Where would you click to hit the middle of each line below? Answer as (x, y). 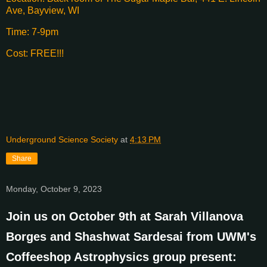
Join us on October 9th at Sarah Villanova (125, 217)
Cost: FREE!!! (35, 53)
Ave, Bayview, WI (43, 11)
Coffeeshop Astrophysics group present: (121, 257)
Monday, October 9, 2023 (54, 189)
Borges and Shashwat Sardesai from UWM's (131, 237)
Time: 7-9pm (32, 32)
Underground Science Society (62, 140)
